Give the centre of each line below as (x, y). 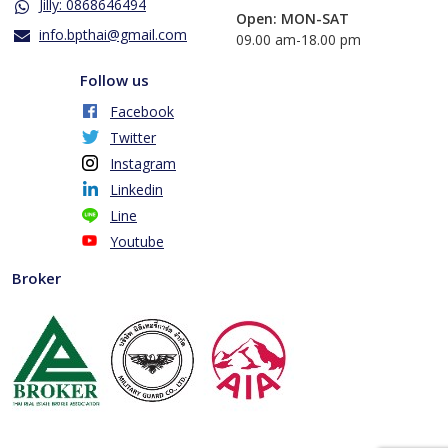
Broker (36, 277)
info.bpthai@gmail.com (113, 34)
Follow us (114, 79)
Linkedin (136, 189)
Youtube (137, 241)
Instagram (143, 163)
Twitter (133, 137)
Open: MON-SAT (292, 18)
